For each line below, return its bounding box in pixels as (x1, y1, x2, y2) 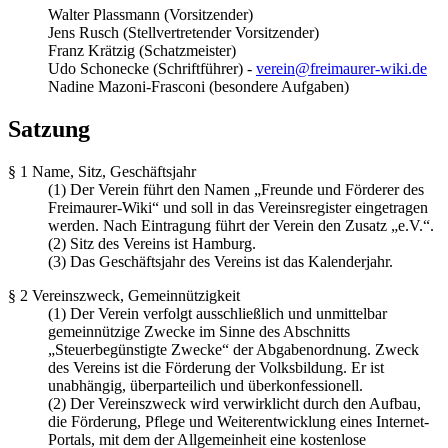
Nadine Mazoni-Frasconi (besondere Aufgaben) (48, 78, 349, 96)
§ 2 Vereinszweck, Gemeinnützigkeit (8, 287, 240, 305)
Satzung (8, 116, 90, 143)
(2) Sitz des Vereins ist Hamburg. (48, 235, 256, 253)
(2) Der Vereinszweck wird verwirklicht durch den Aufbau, (48, 395, 421, 413)
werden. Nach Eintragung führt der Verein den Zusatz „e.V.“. (48, 217, 434, 235)
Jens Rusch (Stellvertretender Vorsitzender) (48, 24, 319, 42)
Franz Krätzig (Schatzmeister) (48, 42, 236, 60)
